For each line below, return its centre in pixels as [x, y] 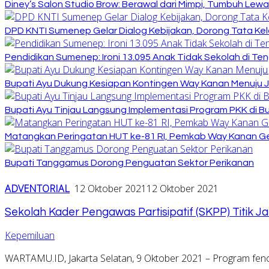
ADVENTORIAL [37, 188]
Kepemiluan [30, 236]
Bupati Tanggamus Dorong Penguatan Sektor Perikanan [129, 162]
